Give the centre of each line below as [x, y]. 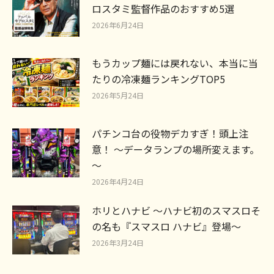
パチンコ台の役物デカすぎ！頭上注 [170, 133]
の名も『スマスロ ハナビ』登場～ [166, 226]
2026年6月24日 [118, 24]
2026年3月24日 [118, 242]
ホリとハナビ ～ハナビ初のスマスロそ [176, 210]
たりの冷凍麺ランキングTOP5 [158, 79]
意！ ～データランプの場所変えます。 [176, 149]
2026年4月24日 [118, 181]
